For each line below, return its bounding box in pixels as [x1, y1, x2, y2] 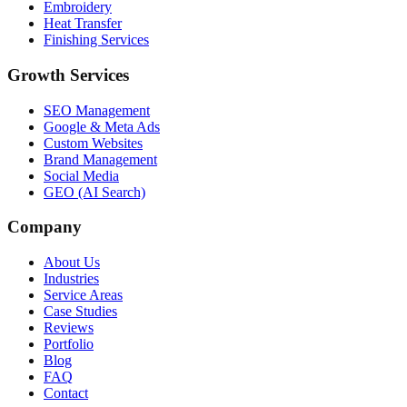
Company [7, 217, 82, 237]
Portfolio [44, 336, 94, 352]
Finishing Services [44, 32, 149, 48]
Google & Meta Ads [44, 118, 160, 134]
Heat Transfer [44, 15, 122, 32]
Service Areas [44, 287, 123, 303]
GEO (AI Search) [44, 184, 145, 200]
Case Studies [44, 303, 117, 319]
